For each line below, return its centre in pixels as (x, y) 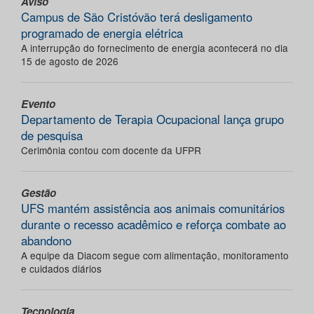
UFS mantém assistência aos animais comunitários (153, 209)
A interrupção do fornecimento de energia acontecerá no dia (155, 48)
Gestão (39, 193)
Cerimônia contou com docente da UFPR (111, 150)
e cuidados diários (61, 269)
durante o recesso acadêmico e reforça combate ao (153, 225)
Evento (38, 104)
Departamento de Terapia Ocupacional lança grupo (152, 120)
